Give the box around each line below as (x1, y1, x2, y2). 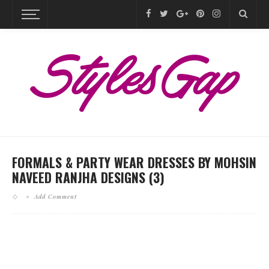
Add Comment (34, 192, 77, 201)
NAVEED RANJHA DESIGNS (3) (12, 168, 165, 187)
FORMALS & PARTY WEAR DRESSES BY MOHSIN (12, 153, 256, 172)
